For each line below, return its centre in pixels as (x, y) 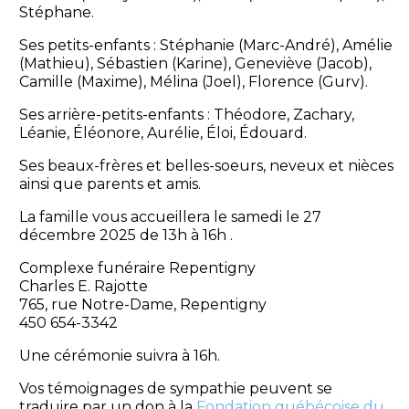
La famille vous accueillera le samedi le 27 (170, 217)
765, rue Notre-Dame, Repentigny (142, 305)
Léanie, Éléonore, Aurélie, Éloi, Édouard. (163, 133)
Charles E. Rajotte (83, 287)
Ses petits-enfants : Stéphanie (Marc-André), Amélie (205, 46)
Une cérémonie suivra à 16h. (119, 356)
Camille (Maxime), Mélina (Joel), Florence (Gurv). (193, 82)
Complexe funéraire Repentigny (137, 268)
